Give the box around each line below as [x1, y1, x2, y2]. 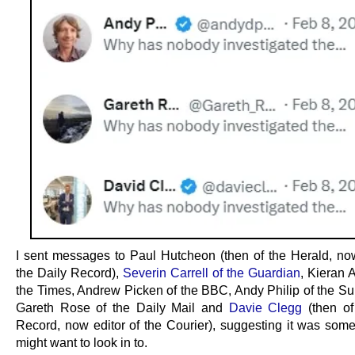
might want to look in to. [16, 334, 147, 349]
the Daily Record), [16, 265, 123, 280]
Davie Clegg [228, 300, 303, 315]
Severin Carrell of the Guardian [123, 265, 300, 280]
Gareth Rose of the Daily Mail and [16, 300, 229, 315]
